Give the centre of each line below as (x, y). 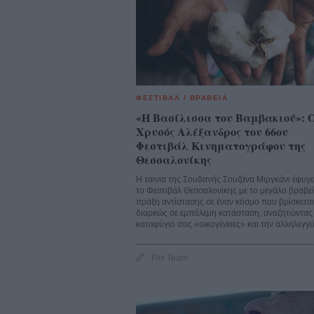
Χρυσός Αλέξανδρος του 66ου (212, 131)
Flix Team (170, 258)
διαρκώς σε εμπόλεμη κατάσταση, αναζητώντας (224, 213)
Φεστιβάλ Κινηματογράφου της (221, 145)
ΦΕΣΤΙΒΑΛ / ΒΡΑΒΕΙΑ (182, 97)
